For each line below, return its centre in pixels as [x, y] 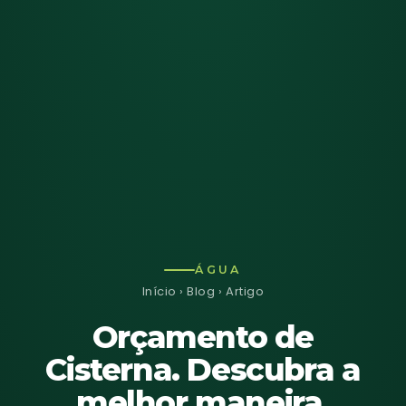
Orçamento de [203, 337]
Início [159, 291]
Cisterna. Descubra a [203, 369]
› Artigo [240, 291]
